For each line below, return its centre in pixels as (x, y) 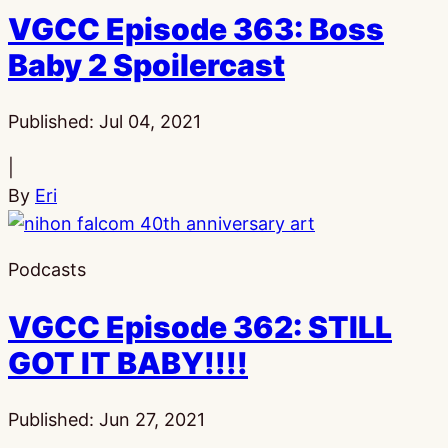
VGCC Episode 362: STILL (200, 326)
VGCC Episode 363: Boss (196, 28)
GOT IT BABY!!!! (128, 362)
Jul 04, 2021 (150, 121)
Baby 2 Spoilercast (146, 64)
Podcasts (47, 269)
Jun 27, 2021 (152, 419)
